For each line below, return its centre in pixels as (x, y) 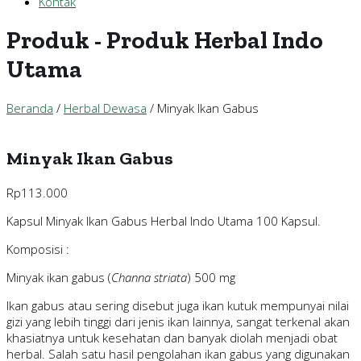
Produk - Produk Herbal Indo (165, 41)
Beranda (30, 108)
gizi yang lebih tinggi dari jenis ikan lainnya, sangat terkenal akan (178, 321)
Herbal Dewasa (105, 108)
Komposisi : (38, 249)
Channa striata (149, 277)
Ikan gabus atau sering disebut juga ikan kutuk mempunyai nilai (178, 305)
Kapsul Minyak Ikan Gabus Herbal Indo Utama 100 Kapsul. (164, 220)
